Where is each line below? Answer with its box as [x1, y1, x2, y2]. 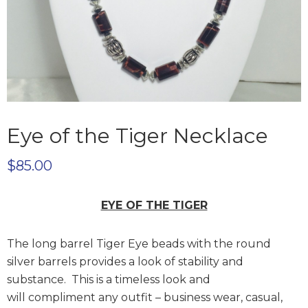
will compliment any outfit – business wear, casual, [7, 291, 283, 304]
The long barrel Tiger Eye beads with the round [7, 237, 271, 250]
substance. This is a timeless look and [7, 273, 210, 286]
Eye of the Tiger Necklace [7, 123, 268, 148]
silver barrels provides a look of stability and [7, 255, 243, 268]
